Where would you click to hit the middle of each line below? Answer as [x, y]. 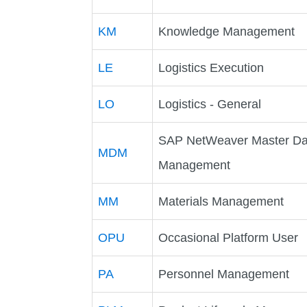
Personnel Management [224, 274]
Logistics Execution [211, 67]
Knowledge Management [227, 31]
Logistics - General [210, 104]
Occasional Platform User [229, 237]
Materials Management [221, 201]
